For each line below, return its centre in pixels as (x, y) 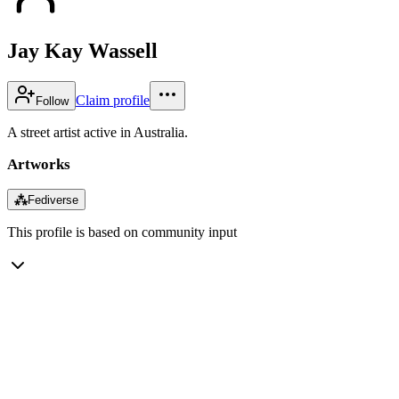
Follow (52, 101)
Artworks (39, 164)
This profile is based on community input (122, 232)
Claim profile (113, 100)
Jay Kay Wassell (82, 50)
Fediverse (53, 199)
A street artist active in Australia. (98, 132)
